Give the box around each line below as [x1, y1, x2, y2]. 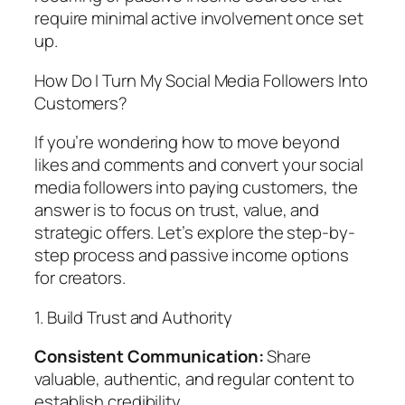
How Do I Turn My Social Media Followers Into [34, 68, 368, 92]
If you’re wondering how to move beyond [34, 130, 341, 155]
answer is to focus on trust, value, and [34, 198, 320, 222]
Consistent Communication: [34, 344, 264, 369]
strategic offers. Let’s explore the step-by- [34, 221, 355, 245]
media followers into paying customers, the [34, 175, 358, 200]
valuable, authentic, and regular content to [34, 367, 354, 391]
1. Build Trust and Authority [34, 305, 233, 329]
